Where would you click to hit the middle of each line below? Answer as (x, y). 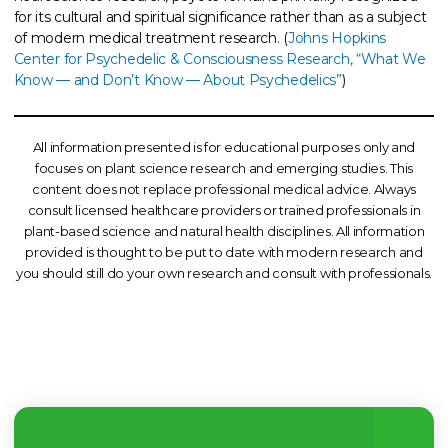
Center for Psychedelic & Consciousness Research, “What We (219, 58)
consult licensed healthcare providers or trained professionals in (224, 210)
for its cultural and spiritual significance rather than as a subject (220, 16)
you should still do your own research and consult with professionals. (224, 273)
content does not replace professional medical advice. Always (223, 189)
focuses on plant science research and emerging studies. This (223, 168)
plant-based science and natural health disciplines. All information (224, 231)
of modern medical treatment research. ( (150, 37)
